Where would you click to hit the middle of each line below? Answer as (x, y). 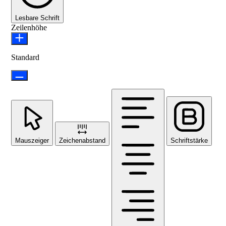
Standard (25, 58)
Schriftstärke (189, 141)
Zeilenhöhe (29, 28)
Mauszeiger (32, 141)
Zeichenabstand (82, 141)
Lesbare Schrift (37, 18)
